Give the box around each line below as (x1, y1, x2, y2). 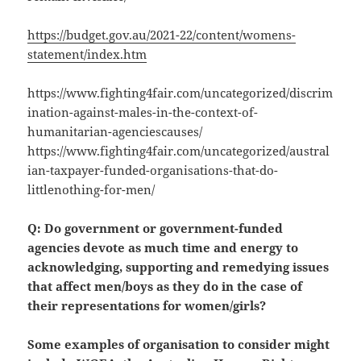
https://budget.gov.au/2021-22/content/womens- (27, 27, 297, 44)
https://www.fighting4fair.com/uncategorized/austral (27, 143, 330, 160)
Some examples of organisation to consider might (27, 336, 330, 353)
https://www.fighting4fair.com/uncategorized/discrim (27, 85, 334, 102)
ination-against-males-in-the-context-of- (27, 104, 259, 121)
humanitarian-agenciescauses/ (27, 123, 203, 140)
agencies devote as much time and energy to (27, 239, 299, 256)
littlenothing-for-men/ (27, 181, 156, 198)
